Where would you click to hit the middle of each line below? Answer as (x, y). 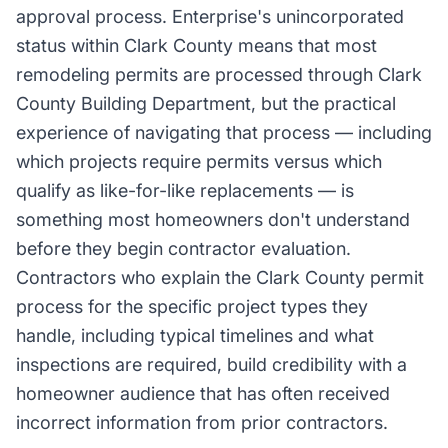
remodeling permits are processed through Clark (219, 74)
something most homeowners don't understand (213, 219)
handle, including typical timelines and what (195, 335)
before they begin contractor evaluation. (183, 248)
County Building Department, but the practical (206, 103)
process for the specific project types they (192, 306)
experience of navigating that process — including (224, 132)
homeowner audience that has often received (203, 393)
